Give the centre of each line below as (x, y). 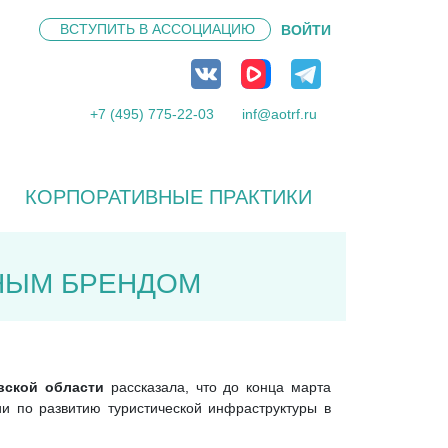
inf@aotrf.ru (279, 114)
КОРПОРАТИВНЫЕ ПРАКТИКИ (168, 197)
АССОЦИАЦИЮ (203, 28)
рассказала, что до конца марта (220, 387)
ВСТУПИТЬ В (106, 28)
